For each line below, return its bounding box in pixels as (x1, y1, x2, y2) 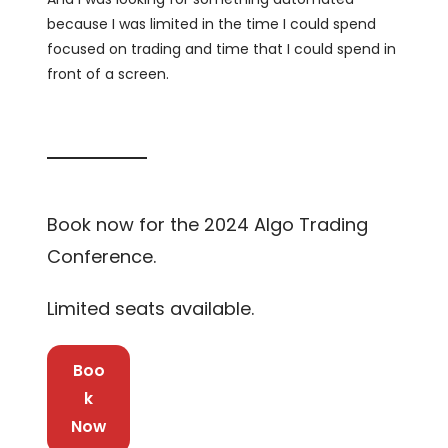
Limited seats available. (47, 295, 255, 321)
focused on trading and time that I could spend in (47, 38, 397, 59)
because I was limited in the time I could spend (47, 13, 377, 34)
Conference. (47, 243, 157, 269)
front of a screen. (47, 63, 170, 84)
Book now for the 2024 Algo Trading (47, 211, 369, 237)
